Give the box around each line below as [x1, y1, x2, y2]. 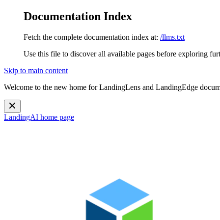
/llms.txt [160, 32, 185, 41]
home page [38, 112, 74, 121]
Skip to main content [4, 66, 68, 75]
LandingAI [4, 112, 38, 121]
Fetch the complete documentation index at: [24, 32, 158, 41]
